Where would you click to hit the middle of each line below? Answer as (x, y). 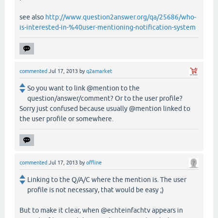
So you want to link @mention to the (83, 88)
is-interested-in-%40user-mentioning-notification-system (108, 27)
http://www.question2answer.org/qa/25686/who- (121, 17)
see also (32, 17)
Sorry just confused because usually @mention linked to (105, 108)
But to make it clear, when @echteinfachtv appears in (101, 210)
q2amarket (99, 71)
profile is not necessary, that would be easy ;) (96, 190)
